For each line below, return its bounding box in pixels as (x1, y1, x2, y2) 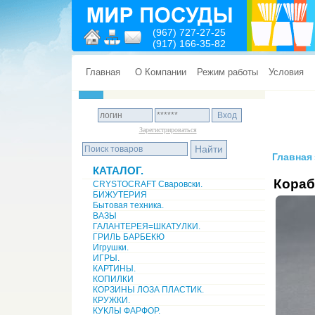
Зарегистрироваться (139, 126, 197, 134)
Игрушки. (93, 243, 129, 252)
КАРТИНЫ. (93, 264, 136, 274)
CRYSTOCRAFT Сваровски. (93, 179, 202, 189)
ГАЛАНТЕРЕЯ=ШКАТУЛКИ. (93, 221, 200, 231)
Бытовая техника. (93, 200, 164, 210)
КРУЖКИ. (93, 295, 130, 305)
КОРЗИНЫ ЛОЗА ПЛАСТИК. (93, 285, 204, 295)
